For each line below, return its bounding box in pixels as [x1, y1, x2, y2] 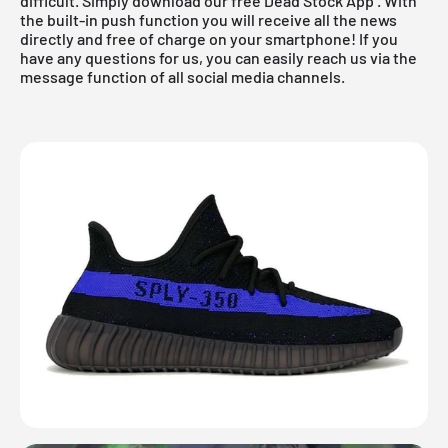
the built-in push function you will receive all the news [20, 10, 397, 30]
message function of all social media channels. [20, 67, 345, 87]
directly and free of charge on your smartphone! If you [20, 29, 398, 49]
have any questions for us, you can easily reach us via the [20, 48, 417, 68]
